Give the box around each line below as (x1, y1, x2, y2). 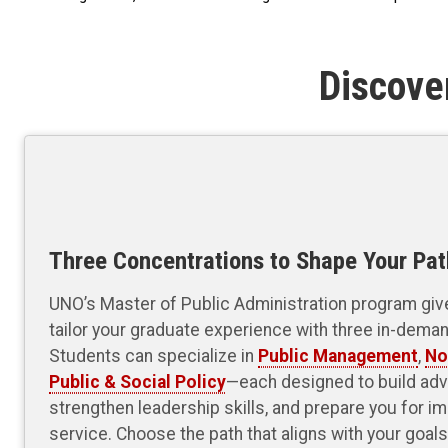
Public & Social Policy (49, 371, 226, 392)
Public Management (258, 345, 418, 366)
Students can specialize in (49, 345, 258, 366)
